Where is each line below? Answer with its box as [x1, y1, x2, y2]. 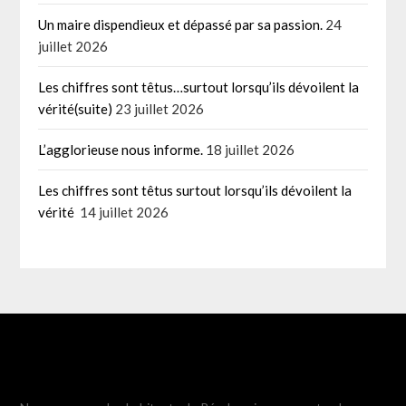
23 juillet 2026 [115, 101, 205, 118]
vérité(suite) [38, 101, 113, 118]
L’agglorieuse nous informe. [38, 141, 204, 159]
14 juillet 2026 [80, 204, 169, 221]
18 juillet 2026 [206, 141, 295, 159]
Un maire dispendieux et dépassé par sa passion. [38, 16, 324, 34]
